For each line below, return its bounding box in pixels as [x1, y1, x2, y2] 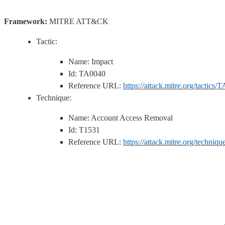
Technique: [36, 93, 71, 102]
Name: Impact [68, 57, 113, 66]
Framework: [4, 17, 47, 26]
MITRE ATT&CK [47, 17, 108, 26]
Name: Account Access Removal [68, 114, 173, 123]
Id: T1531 [68, 126, 100, 135]
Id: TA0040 [68, 69, 105, 78]
